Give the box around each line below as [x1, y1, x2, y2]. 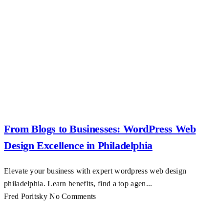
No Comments [49, 192, 96, 200]
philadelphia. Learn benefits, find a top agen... [4, 179, 153, 188]
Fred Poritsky [4, 192, 47, 200]
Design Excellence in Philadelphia [4, 139, 153, 152]
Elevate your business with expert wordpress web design [4, 167, 187, 175]
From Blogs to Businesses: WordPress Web [4, 123, 196, 135]
